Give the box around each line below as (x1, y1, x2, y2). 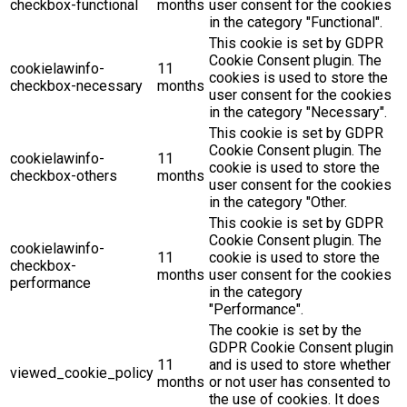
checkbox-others (10, 167, 117, 184)
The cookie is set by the (209, 322, 362, 339)
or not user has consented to (209, 373, 391, 391)
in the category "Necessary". (209, 104, 387, 121)
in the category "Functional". (209, 14, 382, 31)
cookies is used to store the (209, 69, 388, 86)
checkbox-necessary (10, 77, 143, 94)
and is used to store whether (209, 356, 391, 373)
